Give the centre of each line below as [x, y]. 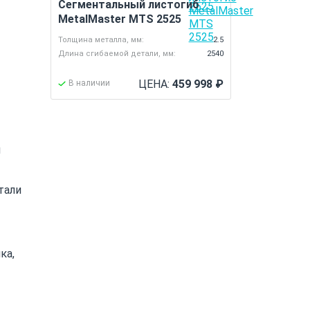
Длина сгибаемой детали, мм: [117, 54]
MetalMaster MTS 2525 [120, 19]
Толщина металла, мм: [101, 40]
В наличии [90, 83]
